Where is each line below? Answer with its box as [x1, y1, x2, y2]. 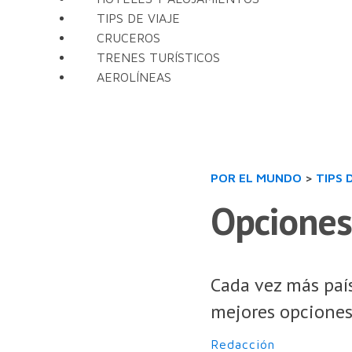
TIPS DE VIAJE [97, 11, 180, 25]
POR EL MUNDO [211, 170, 302, 185]
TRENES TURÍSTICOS [97, 50, 220, 64]
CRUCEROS [97, 31, 160, 45]
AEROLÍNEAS [97, 70, 171, 84]
